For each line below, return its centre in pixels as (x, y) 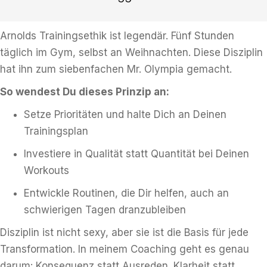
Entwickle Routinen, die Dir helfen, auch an (126, 193)
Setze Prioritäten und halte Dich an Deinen (125, 114)
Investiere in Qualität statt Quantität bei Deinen (136, 154)
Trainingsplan (56, 131)
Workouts (46, 170)
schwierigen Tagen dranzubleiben (105, 210)
